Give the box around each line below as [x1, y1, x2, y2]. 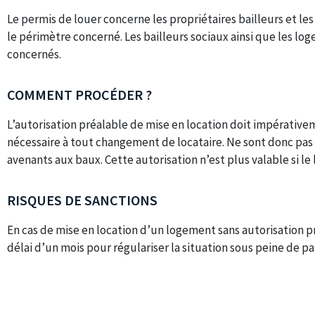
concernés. [7, 46, 61, 63]
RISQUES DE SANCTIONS [7, 191, 157, 210]
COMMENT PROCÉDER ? [7, 86, 152, 104]
